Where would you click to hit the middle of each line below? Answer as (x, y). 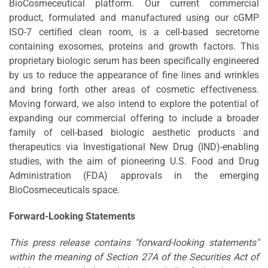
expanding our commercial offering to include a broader (134, 118)
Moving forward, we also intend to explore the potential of (134, 103)
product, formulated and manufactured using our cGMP (134, 17)
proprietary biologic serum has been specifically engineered (134, 60)
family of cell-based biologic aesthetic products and (134, 132)
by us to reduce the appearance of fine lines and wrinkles (134, 75)
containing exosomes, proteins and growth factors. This (134, 46)
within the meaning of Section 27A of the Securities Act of (134, 257)
